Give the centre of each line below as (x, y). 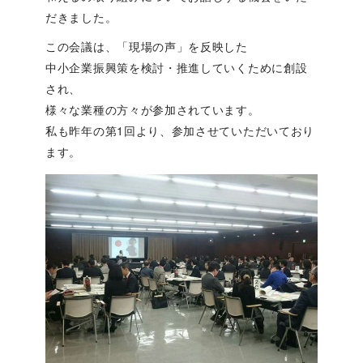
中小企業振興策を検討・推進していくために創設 (177, 68)
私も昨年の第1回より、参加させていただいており (180, 131)
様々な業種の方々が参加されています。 (153, 110)
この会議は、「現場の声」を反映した (147, 47)
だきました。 (81, 17)
